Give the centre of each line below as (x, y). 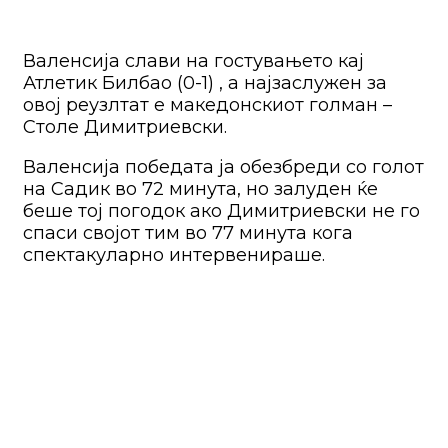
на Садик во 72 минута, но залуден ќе (200, 188)
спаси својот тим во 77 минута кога (188, 232)
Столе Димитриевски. (125, 126)
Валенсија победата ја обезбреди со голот (223, 166)
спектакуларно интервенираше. (174, 254)
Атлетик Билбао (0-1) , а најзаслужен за (205, 82)
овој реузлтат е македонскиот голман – (207, 104)
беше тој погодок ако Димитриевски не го (221, 210)
